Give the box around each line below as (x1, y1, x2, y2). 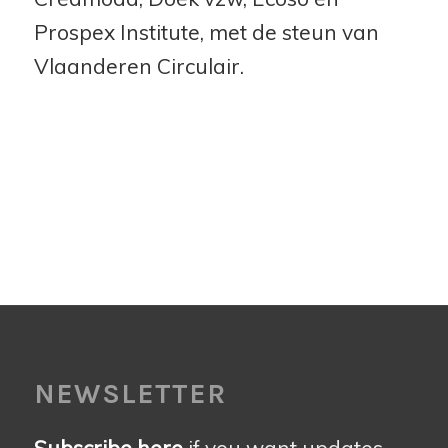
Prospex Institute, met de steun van (33, 18, 379, 45)
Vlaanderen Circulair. (33, 52, 244, 79)
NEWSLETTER (33, 377, 226, 411)
